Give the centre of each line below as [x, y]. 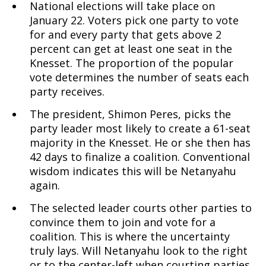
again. [45, 185]
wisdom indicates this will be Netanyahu [133, 171]
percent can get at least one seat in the [131, 49]
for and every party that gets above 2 [126, 34]
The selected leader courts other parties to [141, 208]
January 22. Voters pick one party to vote [134, 20]
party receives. [67, 91]
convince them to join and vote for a [123, 222]
